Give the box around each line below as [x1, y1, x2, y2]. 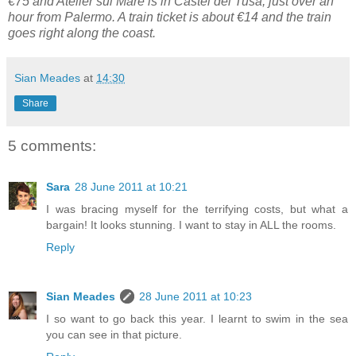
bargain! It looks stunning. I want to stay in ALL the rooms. [46, 219, 336, 232]
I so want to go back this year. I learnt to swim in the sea [46, 312, 348, 326]
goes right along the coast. [8, 25, 156, 40]
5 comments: [8, 137, 96, 154]
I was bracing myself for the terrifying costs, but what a [46, 203, 348, 216]
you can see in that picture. [46, 328, 182, 342]
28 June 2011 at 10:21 [75, 180, 188, 194]
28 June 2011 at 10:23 [139, 290, 252, 304]
